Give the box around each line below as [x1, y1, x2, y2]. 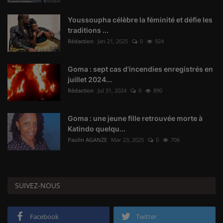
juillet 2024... [68, 75, 112, 84]
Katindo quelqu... [68, 124, 125, 133]
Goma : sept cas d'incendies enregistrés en [68, 65, 213, 74]
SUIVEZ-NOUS [15, 181, 60, 191]
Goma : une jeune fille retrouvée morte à [68, 114, 203, 123]
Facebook [30, 212, 59, 222]
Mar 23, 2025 [111, 136, 144, 144]
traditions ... [68, 26, 109, 35]
